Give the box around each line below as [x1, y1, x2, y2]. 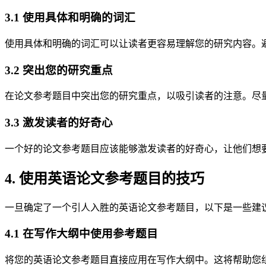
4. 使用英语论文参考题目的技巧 [5, 170, 204, 186]
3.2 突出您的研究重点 [5, 64, 113, 77]
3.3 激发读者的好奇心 [5, 116, 113, 129]
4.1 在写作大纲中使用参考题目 [5, 227, 158, 240]
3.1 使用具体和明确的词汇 [5, 11, 135, 24]
